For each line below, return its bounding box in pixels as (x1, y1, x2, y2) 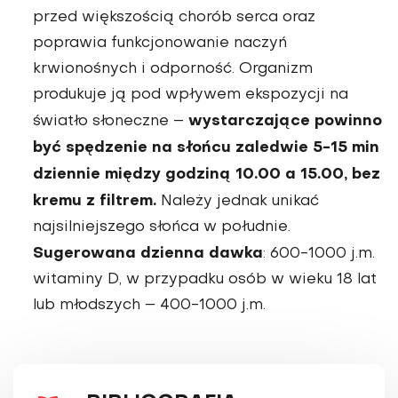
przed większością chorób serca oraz (33, 10, 315, 25)
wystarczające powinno (188, 113, 382, 129)
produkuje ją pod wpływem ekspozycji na (33, 87, 348, 102)
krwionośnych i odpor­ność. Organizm (33, 61, 313, 76)
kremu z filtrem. (33, 193, 156, 209)
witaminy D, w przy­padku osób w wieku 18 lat (33, 272, 377, 287)
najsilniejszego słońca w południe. (33, 219, 291, 235)
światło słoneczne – (33, 114, 188, 129)
